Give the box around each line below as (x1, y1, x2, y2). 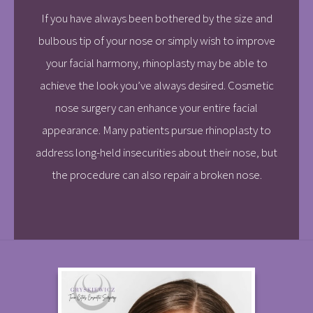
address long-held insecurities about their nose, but (36, 145, 277, 161)
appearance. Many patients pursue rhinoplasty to (42, 122, 271, 138)
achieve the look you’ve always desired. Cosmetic (39, 78, 274, 94)
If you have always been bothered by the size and (41, 10, 272, 27)
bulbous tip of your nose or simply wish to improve (38, 33, 275, 49)
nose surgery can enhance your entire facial (55, 100, 258, 116)
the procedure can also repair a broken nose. (51, 167, 262, 183)
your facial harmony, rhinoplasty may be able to (45, 55, 268, 71)
